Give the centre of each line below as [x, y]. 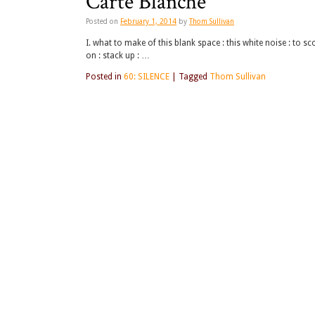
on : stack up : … [118, 56]
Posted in [104, 77]
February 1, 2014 [148, 22]
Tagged [193, 77]
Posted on [102, 22]
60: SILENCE [147, 77]
